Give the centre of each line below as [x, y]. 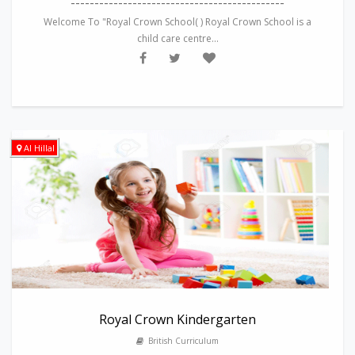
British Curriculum [181, 341]
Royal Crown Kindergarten [177, 319]
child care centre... [177, 38]
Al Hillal [39, 148]
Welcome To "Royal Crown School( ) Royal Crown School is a [177, 22]
